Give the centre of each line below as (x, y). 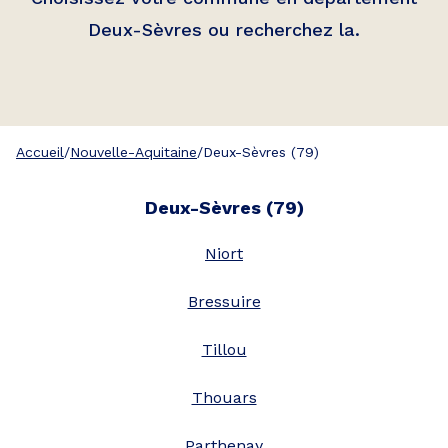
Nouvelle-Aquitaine (133, 152)
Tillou (224, 349)
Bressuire (224, 301)
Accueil (40, 152)
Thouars (224, 397)
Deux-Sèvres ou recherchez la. (224, 29)
